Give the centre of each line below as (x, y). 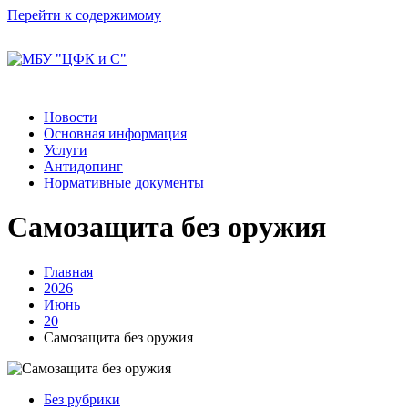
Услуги (66, 150)
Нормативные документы (124, 183)
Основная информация (115, 133)
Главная (68, 271)
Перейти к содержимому (84, 15)
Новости (71, 117)
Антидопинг (83, 166)
